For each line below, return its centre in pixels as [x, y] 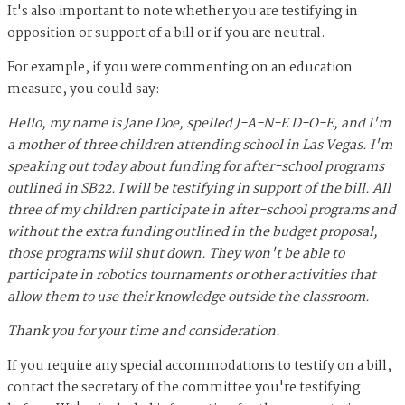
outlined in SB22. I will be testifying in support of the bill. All [199, 188]
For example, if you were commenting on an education [180, 67]
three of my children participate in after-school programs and [202, 210]
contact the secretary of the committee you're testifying [184, 387]
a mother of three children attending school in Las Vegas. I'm [200, 145]
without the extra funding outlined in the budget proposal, [193, 232]
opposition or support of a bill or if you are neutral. [166, 33]
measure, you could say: [85, 89]
